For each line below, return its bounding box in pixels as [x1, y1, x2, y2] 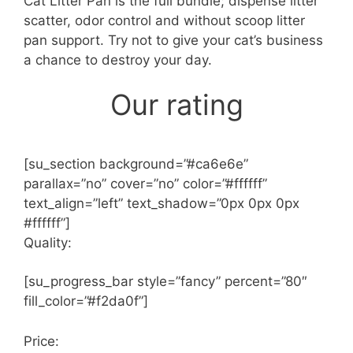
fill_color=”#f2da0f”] [24, 293, 148, 310]
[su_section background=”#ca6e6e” [24, 156, 248, 173]
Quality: [24, 235, 72, 251]
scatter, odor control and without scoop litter [24, 13, 305, 29]
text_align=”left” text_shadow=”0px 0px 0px [24, 195, 299, 212]
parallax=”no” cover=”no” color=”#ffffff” [24, 176, 267, 192]
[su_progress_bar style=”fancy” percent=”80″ [24, 273, 307, 290]
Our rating [110, 87, 243, 123]
